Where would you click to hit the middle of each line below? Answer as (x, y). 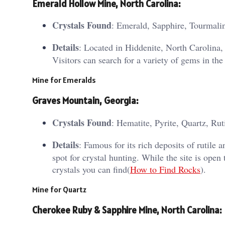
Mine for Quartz (59, 189)
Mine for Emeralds (64, 80)
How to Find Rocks (165, 169)
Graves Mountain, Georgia (84, 101)
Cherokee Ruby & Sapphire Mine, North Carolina (126, 210)
